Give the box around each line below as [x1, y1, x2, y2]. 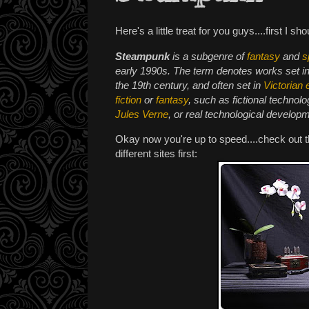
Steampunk [115, 50, 170, 62]
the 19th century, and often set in [115, 79, 263, 91]
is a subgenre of [170, 50, 247, 62]
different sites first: [115, 147, 197, 159]
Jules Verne [115, 108, 168, 120]
